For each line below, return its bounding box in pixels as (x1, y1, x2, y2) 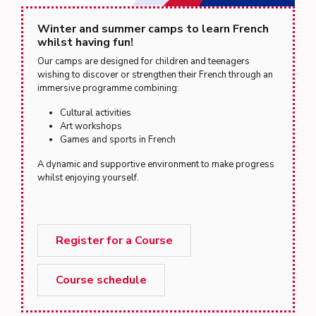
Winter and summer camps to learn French (37, 21, 269, 37)
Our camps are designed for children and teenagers (37, 55, 250, 68)
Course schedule (56, 272, 147, 288)
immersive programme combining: (37, 82, 179, 95)
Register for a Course (56, 233, 173, 248)
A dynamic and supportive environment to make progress (37, 158, 274, 171)
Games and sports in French (60, 133, 176, 146)
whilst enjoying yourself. (37, 171, 139, 184)
